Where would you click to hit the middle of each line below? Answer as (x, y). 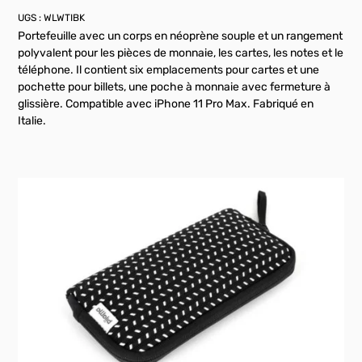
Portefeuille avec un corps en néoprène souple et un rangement (181, 36)
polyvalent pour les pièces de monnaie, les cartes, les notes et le (181, 53)
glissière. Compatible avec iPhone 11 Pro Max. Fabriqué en (166, 104)
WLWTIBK (65, 18)
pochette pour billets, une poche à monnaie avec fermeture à (175, 87)
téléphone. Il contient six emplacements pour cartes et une (169, 70)
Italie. (32, 121)
